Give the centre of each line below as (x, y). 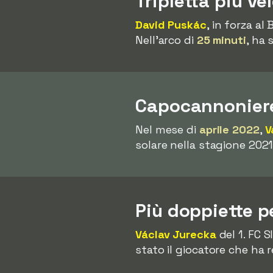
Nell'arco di (166, 40)
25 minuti (221, 40)
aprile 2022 (229, 129)
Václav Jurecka (176, 234)
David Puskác (171, 25)
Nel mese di (167, 129)
